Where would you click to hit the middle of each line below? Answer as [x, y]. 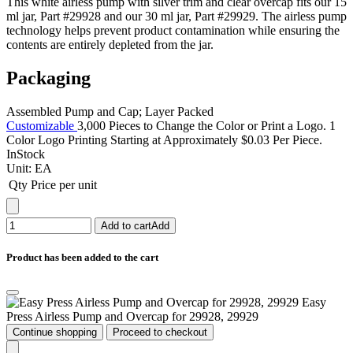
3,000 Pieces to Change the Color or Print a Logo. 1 [206, 125]
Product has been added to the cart [82, 257]
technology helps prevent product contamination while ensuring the [173, 30]
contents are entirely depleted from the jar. [110, 45]
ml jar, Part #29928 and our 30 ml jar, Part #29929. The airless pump [176, 16]
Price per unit [64, 184]
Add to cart [126, 225]
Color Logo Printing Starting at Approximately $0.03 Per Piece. [164, 139]
